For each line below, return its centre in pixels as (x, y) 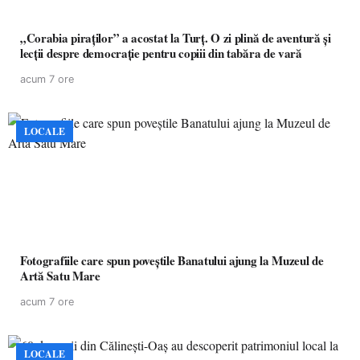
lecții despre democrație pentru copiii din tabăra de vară (161, 53)
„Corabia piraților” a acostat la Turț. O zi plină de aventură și (176, 38)
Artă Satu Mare (60, 276)
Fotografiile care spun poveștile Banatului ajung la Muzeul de (172, 260)
